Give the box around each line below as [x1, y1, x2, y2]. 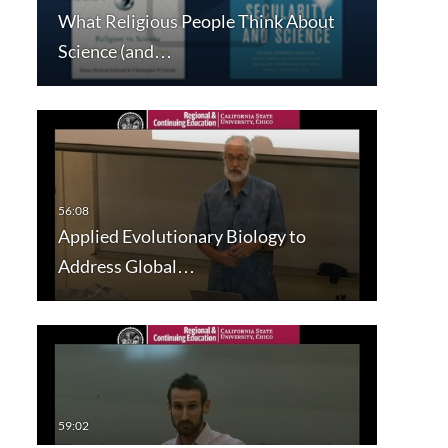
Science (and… [57, 39, 172, 62]
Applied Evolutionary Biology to [57, 225, 306, 248]
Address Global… [57, 255, 195, 278]
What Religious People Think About [57, 9, 335, 32]
